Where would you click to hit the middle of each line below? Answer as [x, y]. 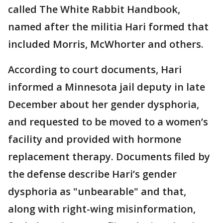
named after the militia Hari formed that [108, 27]
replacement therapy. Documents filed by [109, 157]
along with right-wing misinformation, [102, 209]
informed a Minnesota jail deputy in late [107, 87]
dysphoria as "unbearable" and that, [97, 191]
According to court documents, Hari [95, 69]
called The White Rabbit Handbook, [94, 9]
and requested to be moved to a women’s [108, 122]
